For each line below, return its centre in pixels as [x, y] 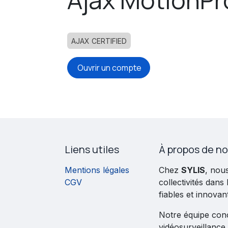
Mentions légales [97, 170]
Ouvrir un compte [109, 67]
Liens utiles [92, 150]
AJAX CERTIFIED [99, 41]
